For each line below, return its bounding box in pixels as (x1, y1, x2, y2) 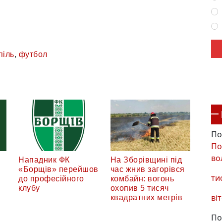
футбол (18, 50, 48, 58)
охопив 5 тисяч (110, 183, 169, 192)
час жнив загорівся (110, 165, 185, 173)
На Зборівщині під (110, 155, 182, 164)
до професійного (18, 174, 84, 183)
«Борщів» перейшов (18, 165, 99, 173)
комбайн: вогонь (110, 174, 174, 183)
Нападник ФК (18, 155, 70, 164)
